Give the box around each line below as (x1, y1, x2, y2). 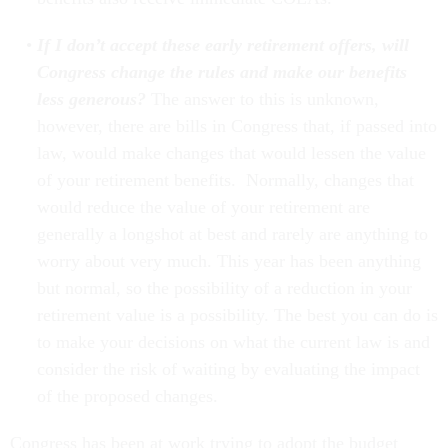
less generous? (36, 89, 146, 110)
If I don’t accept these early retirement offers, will (36, 35, 409, 56)
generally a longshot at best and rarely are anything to (36, 224, 428, 245)
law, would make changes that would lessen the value (36, 143, 426, 164)
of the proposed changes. (36, 386, 218, 407)
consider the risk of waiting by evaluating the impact (36, 359, 420, 380)
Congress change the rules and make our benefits (36, 62, 407, 83)
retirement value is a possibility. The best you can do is (36, 305, 438, 326)
